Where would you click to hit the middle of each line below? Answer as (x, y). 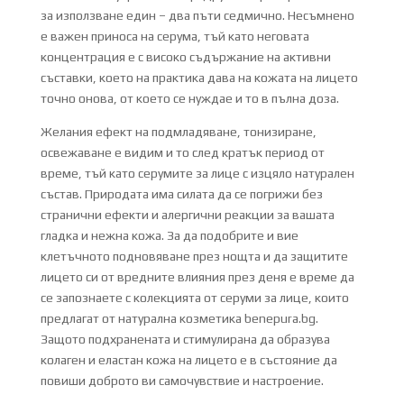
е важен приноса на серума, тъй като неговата (174, 36)
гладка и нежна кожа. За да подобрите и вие (169, 235)
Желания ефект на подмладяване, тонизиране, (178, 131)
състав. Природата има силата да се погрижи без (181, 193)
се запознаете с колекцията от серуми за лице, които (194, 297)
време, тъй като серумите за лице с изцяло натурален (197, 173)
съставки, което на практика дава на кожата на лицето (199, 77)
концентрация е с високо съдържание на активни (185, 56)
